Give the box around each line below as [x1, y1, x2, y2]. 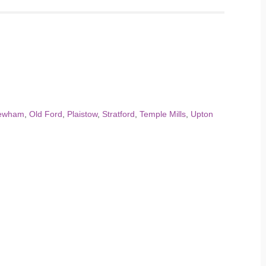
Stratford [102, 109, 135, 119]
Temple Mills [140, 109, 186, 119]
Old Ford [29, 109, 62, 119]
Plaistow [67, 109, 97, 119]
